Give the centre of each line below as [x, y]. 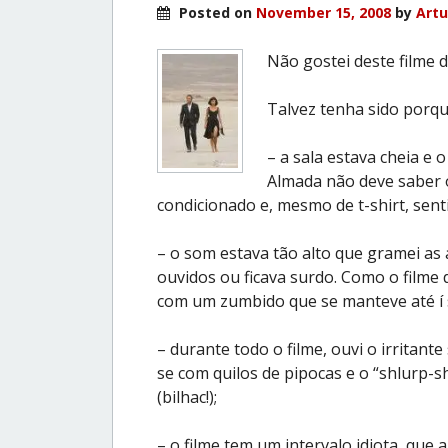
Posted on [215, 12]
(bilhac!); [187, 396]
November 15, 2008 [323, 12]
